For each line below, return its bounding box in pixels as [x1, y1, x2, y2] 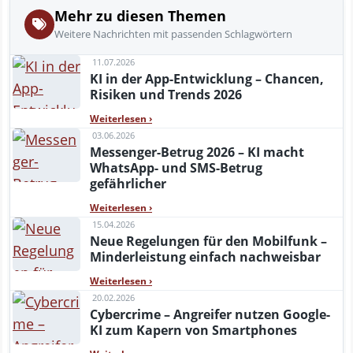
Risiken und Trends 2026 [90, 85, 242, 103]
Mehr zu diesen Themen [54, 6, 226, 25]
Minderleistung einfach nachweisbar [90, 247, 321, 266]
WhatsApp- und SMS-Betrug [90, 158, 262, 176]
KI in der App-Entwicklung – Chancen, [90, 69, 324, 87]
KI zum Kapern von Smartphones [90, 321, 297, 339]
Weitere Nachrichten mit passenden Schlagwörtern [54, 26, 292, 41]
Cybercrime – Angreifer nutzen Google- [90, 305, 330, 323]
